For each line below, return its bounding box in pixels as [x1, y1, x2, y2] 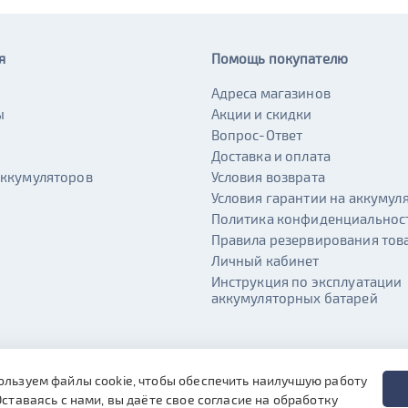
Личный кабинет [210, 252, 320, 269]
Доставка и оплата [210, 148, 331, 164]
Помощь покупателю [210, 50, 349, 66]
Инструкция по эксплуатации [210, 273, 403, 290]
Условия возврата [210, 168, 325, 185]
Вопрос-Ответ [210, 127, 303, 143]
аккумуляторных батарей [210, 290, 378, 306]
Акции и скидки [210, 106, 312, 122]
